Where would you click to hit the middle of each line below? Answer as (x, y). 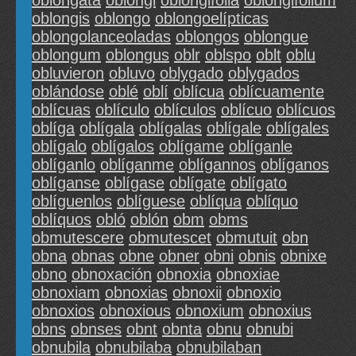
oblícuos (306, 110)
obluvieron (68, 74)
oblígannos (217, 165)
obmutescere (78, 238)
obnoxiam (66, 293)
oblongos (207, 37)
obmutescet (170, 238)
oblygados (264, 74)
